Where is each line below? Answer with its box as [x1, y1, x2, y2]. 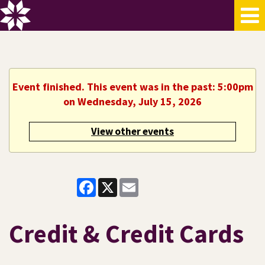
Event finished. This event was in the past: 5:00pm [12, 80, 253, 93]
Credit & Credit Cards [9, 217, 244, 250]
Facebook [96, 176, 138, 189]
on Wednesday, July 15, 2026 [63, 95, 202, 108]
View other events [91, 125, 174, 138]
